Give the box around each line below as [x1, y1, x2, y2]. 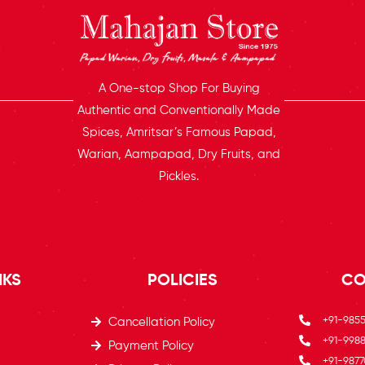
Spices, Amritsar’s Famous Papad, [81, 126, 276, 139]
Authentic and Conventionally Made [77, 104, 280, 117]
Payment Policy [108, 340, 195, 353]
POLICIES [147, 273, 218, 290]
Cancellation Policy [108, 316, 216, 329]
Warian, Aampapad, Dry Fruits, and [77, 148, 280, 161]
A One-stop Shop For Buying [98, 82, 260, 95]
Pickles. [159, 170, 199, 183]
